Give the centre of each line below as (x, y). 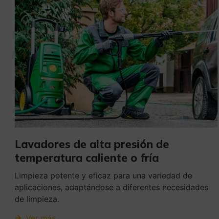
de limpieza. (37, 199)
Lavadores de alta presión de (92, 144)
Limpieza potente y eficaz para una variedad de (103, 176)
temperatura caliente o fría (87, 158)
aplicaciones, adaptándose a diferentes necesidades (111, 187)
